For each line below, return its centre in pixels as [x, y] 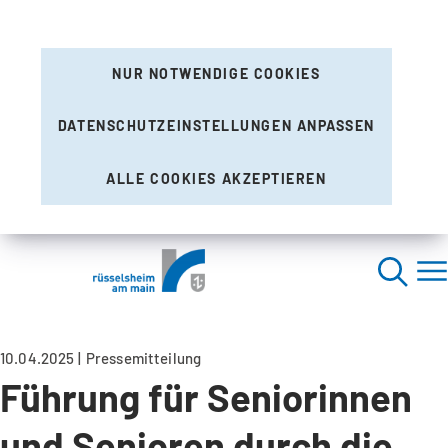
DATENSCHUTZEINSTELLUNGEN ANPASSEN [216, 126]
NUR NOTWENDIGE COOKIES [216, 74]
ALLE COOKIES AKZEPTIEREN [216, 178]
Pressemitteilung [143, 358]
